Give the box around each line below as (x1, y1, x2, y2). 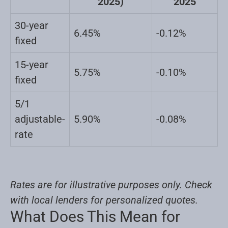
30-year (15, 19, 48, 32)
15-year (15, 58, 48, 71)
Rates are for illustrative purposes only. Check (10, 178, 212, 191)
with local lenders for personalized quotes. (10, 193, 198, 206)
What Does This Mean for (10, 207, 180, 225)
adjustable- (15, 112, 65, 125)
